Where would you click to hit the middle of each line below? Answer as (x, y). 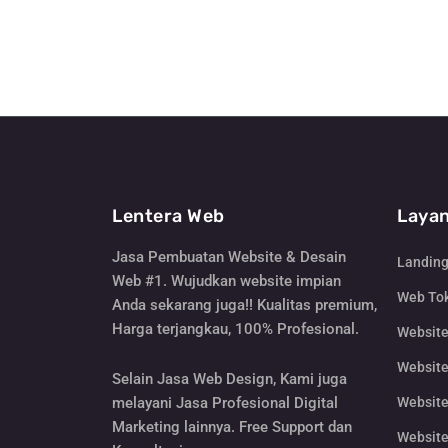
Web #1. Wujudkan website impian (226, 281)
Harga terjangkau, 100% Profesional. (235, 329)
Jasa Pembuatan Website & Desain (229, 257)
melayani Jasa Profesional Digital (225, 403)
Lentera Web (168, 216)
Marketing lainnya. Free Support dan (232, 427)
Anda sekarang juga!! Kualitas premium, (244, 305)
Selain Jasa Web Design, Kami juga (229, 379)
